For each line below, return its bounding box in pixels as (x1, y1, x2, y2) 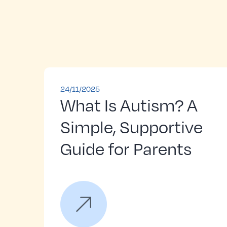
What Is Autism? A (60, 93, 198, 116)
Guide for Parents (60, 136, 192, 160)
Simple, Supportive (60, 115, 203, 138)
